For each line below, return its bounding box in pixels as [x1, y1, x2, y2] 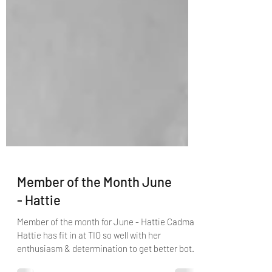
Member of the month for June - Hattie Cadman [17, 238, 199, 249]
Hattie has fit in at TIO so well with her [17, 251, 161, 262]
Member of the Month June [17, 195, 172, 211]
